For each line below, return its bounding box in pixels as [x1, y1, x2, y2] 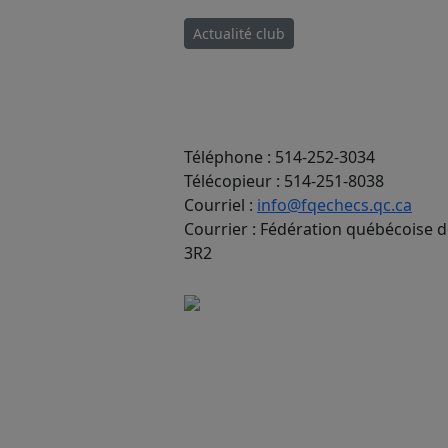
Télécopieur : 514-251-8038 [184, 169, 384, 192]
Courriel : [184, 193, 257, 216]
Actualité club [193, 23, 285, 43]
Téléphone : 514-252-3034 [184, 145, 375, 168]
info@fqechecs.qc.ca [257, 193, 412, 216]
